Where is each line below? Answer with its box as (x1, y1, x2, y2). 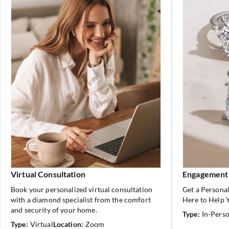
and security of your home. (11, 205, 97, 214)
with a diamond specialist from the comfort (11, 195, 151, 204)
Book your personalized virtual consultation (11, 185, 153, 194)
